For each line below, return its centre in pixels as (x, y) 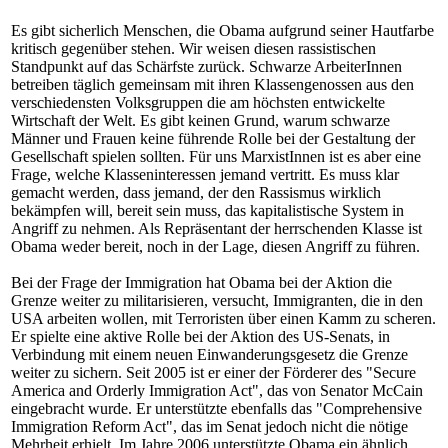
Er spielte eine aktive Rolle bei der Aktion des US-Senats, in (200, 336)
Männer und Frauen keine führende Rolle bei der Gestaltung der (213, 138)
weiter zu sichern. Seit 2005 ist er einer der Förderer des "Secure (213, 372)
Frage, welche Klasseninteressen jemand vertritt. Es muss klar (205, 174)
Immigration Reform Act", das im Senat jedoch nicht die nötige (209, 426)
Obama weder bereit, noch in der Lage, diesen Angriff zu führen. (215, 246)
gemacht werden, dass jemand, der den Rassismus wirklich (196, 192)
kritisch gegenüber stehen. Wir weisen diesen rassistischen (193, 48)
